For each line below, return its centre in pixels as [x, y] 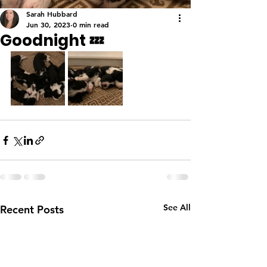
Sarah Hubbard [52, 14]
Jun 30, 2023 [48, 24]
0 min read [91, 24]
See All [177, 207]
